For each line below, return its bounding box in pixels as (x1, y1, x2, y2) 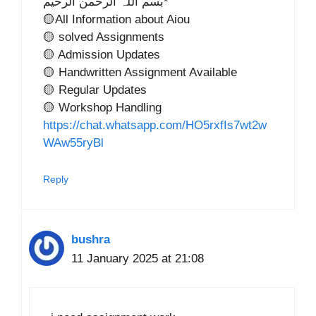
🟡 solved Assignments (43, 30, 164, 44)
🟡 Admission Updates (43, 48, 160, 62)
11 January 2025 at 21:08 (71, 251, 204, 265)
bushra (71, 232, 110, 246)
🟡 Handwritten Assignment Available (43, 66, 237, 80)
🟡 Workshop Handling (43, 101, 162, 115)
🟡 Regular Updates (43, 83, 147, 97)
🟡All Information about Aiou (43, 13, 190, 27)
